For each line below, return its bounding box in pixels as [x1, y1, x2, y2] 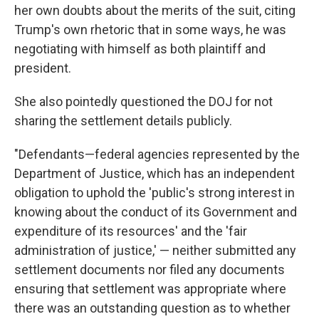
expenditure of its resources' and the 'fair [14, 224, 247, 239]
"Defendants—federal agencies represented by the [14, 147, 300, 162]
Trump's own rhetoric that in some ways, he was [14, 22, 286, 37]
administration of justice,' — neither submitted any [14, 243, 296, 258]
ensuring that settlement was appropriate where [14, 281, 286, 296]
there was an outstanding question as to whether [14, 300, 291, 315]
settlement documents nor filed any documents [14, 262, 285, 277]
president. [14, 61, 71, 75]
